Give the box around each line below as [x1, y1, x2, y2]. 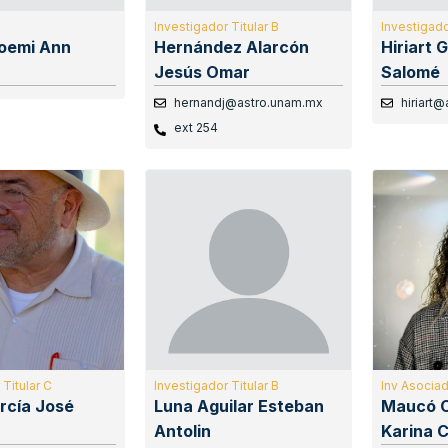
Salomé [381, 62, 441, 83]
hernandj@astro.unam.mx [173, 95, 323, 111]
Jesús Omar [153, 62, 250, 83]
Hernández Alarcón [153, 37, 309, 58]
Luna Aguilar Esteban [153, 396, 324, 417]
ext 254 [173, 120, 218, 136]
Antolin [153, 421, 211, 442]
